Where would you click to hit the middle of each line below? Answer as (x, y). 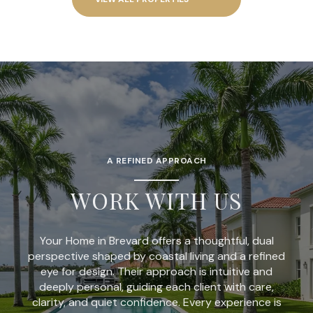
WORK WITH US (156, 200)
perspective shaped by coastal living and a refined (156, 256)
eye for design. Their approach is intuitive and (156, 271)
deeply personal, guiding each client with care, (156, 286)
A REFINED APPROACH (156, 160)
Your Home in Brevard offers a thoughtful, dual (156, 240)
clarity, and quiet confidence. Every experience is (156, 302)
